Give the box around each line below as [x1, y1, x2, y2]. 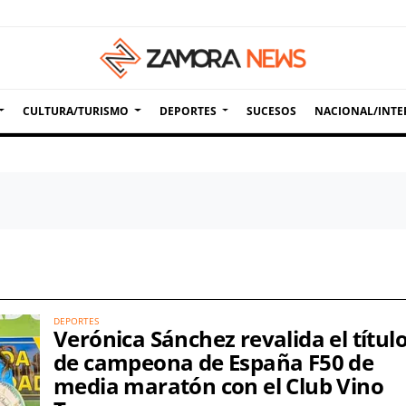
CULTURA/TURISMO [23, 102, 130, 119]
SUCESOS [246, 102, 296, 119]
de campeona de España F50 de [53, 347, 374, 377]
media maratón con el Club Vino [53, 371, 383, 401]
